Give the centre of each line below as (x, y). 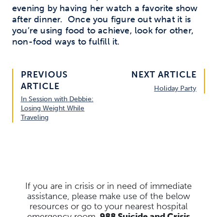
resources (49, 206)
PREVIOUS (44, 74)
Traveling (35, 117)
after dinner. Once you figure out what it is (102, 19)
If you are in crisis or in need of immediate (108, 186)
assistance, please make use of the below (108, 196)
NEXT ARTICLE (164, 74)
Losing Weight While (53, 108)
